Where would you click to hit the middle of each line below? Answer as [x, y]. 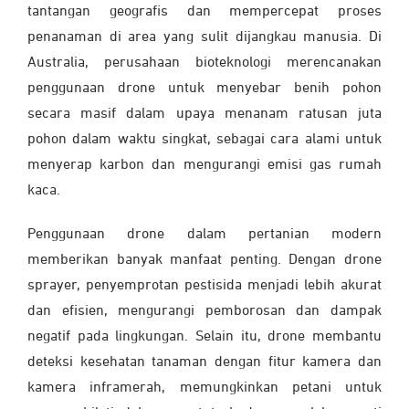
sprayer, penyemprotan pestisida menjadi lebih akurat [204, 285]
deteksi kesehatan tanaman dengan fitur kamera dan [204, 362]
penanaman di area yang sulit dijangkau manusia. [198, 37]
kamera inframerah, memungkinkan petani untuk [204, 388]
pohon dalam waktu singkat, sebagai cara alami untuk [204, 139]
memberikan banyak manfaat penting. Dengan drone [204, 260]
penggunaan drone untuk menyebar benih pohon [204, 88]
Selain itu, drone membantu [288, 336]
